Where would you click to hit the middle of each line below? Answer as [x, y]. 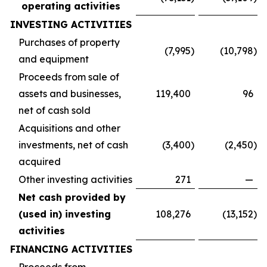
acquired [40, 162]
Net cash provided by [72, 197]
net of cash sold [55, 110]
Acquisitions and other [69, 128]
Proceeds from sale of [69, 77]
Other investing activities [75, 179]
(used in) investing [65, 214]
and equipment [54, 59]
